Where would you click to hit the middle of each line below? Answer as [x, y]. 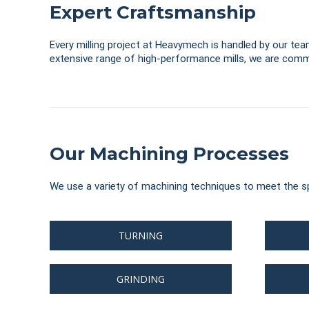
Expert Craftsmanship [152, 12]
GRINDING [141, 279]
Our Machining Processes [169, 154]
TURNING [141, 236]
